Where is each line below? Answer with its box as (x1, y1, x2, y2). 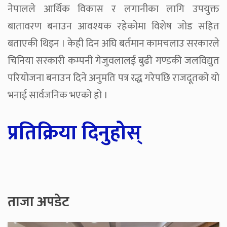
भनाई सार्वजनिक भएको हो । (8, 87, 108, 104)
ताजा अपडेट (8, 191, 69, 214)
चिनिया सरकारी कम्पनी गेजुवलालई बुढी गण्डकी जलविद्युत (8, 52, 219, 70)
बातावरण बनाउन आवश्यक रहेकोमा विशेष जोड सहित (8, 18, 219, 35)
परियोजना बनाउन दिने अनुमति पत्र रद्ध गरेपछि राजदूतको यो (8, 69, 219, 87)
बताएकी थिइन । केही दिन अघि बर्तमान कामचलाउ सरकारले (8, 35, 219, 53)
